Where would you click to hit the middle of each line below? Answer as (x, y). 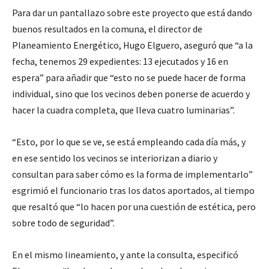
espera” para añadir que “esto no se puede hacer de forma (129, 77)
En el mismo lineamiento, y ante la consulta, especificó (125, 255)
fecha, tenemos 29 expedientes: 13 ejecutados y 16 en (120, 61)
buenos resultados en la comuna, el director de (107, 29)
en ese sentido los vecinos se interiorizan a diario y (115, 158)
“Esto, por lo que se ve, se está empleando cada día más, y (129, 142)
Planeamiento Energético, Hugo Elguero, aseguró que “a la (132, 45)
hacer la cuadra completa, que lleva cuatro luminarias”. (123, 110)
